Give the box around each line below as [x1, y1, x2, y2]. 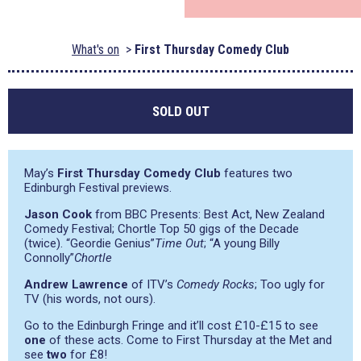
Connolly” [24, 251, 74, 265]
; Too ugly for [255, 277, 325, 292]
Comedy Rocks [176, 277, 255, 292]
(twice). [24, 236, 66, 251]
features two [221, 166, 293, 180]
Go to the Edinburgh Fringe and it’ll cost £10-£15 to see [24, 318, 318, 333]
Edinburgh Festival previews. [24, 180, 172, 195]
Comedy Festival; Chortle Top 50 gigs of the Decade [24, 222, 299, 236]
